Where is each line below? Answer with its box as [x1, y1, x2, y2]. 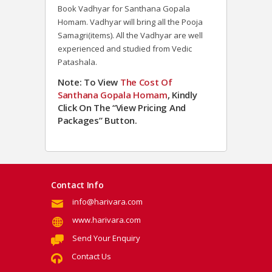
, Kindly [167, 89, 197, 101]
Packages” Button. [58, 114, 137, 127]
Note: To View [58, 76, 120, 89]
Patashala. [58, 56, 97, 68]
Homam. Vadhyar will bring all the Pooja [58, 16, 203, 28]
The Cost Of [120, 76, 172, 89]
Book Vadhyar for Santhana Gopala [58, 3, 190, 15]
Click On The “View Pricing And [58, 101, 186, 114]
